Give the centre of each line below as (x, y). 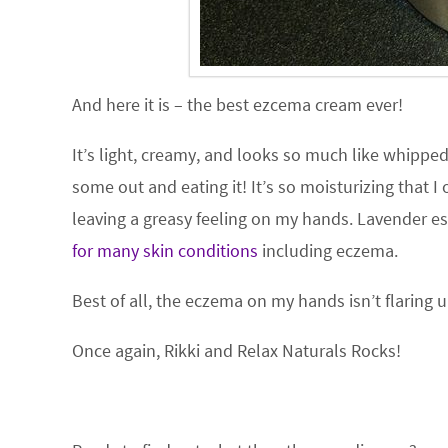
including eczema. (328, 250)
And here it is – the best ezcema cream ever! (237, 104)
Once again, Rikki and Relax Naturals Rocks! (236, 350)
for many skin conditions (165, 250)
